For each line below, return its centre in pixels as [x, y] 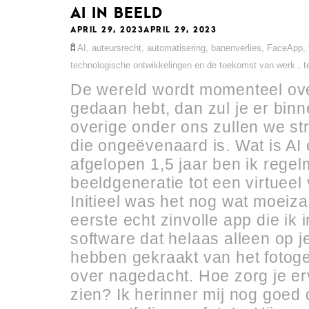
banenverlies [236, 48]
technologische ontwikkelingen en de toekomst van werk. [184, 65]
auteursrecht [117, 48]
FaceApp [285, 48]
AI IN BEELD [118, 13]
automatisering [176, 48]
